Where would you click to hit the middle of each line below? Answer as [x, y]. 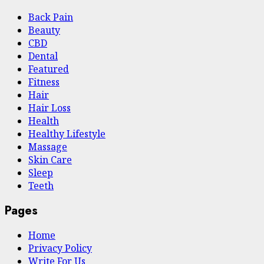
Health [44, 121]
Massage [48, 147]
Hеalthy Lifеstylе [67, 134]
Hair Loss [49, 108]
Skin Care [50, 160]
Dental [43, 56]
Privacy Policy [60, 248]
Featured [49, 69]
